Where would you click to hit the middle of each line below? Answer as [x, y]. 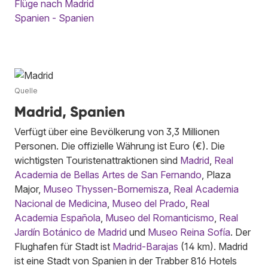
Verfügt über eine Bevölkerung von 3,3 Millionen [117, 131]
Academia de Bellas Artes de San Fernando [108, 174]
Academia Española [57, 217]
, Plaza [216, 174]
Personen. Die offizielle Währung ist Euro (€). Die [120, 146]
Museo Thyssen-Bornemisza [106, 189]
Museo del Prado [149, 203]
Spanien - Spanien [54, 18]
